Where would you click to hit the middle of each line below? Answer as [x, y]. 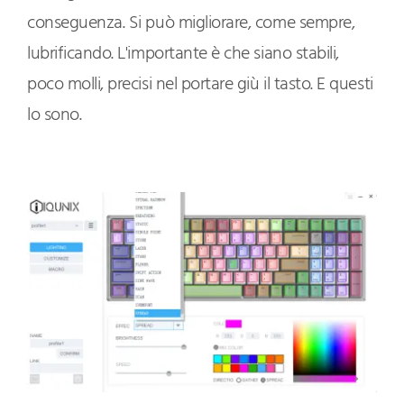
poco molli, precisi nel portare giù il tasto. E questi [200, 85]
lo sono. [55, 116]
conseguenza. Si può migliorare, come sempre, [191, 24]
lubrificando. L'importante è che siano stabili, [183, 55]
